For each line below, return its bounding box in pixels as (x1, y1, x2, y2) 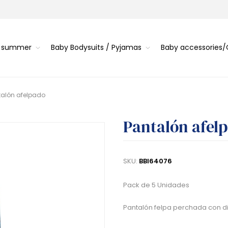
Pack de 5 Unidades (123, 180, 189, 190)
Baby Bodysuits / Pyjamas (50, 42, 141, 53)
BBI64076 (139, 156, 172, 166)
